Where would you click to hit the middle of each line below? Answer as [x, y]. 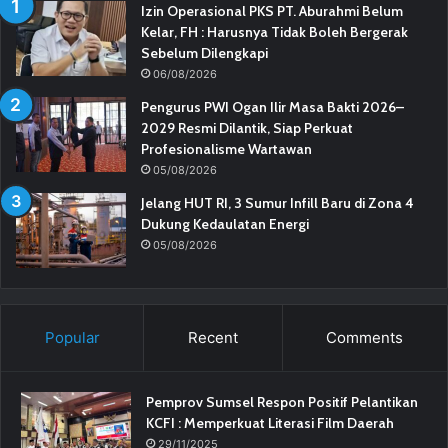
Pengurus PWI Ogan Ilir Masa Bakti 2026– [272, 106]
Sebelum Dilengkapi [204, 52]
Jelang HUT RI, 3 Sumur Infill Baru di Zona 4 [277, 202]
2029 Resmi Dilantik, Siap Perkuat [247, 127]
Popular [72, 337]
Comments [365, 337]
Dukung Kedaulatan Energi [225, 223]
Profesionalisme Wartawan [226, 148]
